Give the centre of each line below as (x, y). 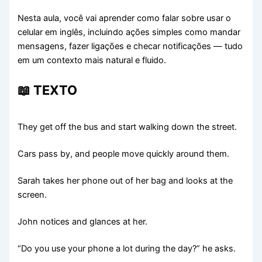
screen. (32, 195)
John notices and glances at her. (83, 221)
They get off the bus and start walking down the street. (127, 127)
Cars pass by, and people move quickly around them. (124, 154)
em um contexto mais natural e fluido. (92, 60)
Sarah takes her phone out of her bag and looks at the (125, 181)
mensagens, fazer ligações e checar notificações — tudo (130, 46)
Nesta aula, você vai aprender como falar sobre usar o (125, 18)
